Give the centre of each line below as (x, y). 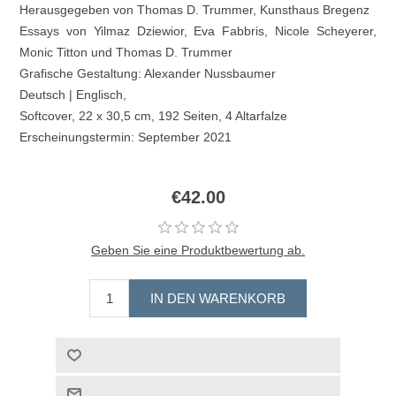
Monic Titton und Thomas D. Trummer (126, 52)
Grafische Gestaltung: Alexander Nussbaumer (148, 73)
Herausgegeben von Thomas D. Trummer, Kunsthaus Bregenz (195, 9)
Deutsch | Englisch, (73, 94)
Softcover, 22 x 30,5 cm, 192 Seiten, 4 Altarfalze (154, 115)
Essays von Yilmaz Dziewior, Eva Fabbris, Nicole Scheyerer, (198, 30)
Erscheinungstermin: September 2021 (126, 137)
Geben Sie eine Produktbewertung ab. (198, 250)
